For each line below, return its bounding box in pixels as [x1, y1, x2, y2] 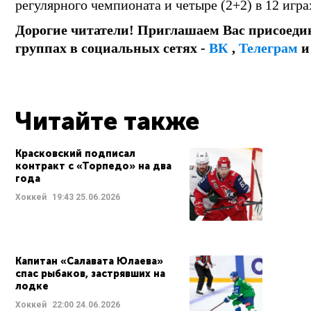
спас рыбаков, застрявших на [15, 267, 165, 280]
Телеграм [239, 40, 298, 56]
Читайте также [15, 106, 199, 136]
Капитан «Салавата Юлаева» [15, 255, 163, 267]
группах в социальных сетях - [15, 40, 209, 56]
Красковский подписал [15, 147, 135, 160]
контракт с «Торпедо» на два [15, 160, 171, 172]
